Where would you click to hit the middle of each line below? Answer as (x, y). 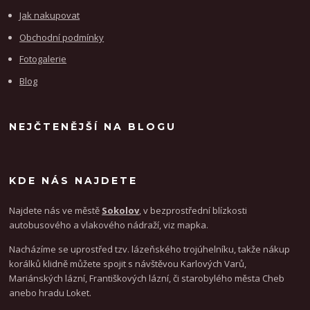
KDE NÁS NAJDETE (74, 180)
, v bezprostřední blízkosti (193, 210)
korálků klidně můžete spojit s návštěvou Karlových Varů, (128, 263)
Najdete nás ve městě (56, 210)
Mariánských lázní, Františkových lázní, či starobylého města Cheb (147, 278)
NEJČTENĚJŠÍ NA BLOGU (93, 127)
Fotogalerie (43, 59)
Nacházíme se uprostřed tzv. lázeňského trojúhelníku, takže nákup (150, 249)
